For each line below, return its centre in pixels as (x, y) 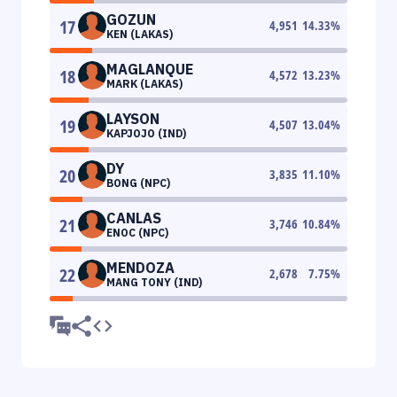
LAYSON (133, 118)
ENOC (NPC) (137, 232)
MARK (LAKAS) (144, 83)
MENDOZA (140, 267)
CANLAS (134, 218)
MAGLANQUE (150, 69)
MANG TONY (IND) (154, 282)
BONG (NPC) (138, 183)
